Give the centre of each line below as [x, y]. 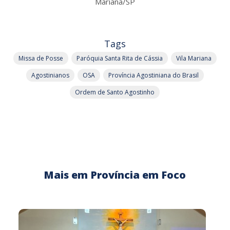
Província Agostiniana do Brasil [153, 75]
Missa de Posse [41, 58]
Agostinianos [50, 75]
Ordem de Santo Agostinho [115, 92]
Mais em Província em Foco [115, 175]
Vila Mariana [194, 58]
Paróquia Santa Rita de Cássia [119, 58]
